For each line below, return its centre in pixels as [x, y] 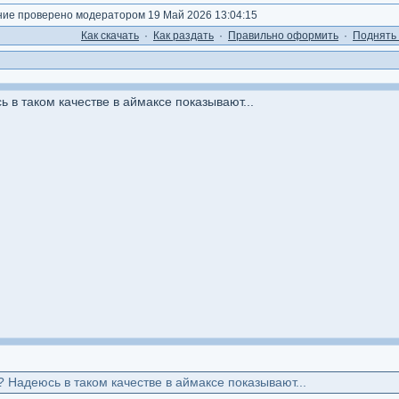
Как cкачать [110, 36]
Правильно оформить [283, 36]
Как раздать [183, 36]
